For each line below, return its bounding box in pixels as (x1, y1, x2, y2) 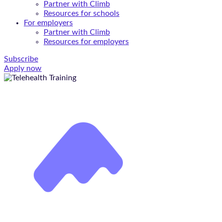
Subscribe (4, 55, 38, 63)
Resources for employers (44, 38, 129, 46)
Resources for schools (44, 9, 119, 17)
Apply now (4, 64, 42, 72)
